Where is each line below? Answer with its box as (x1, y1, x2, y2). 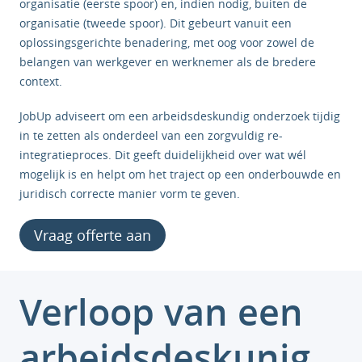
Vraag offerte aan (34, 225, 151, 245)
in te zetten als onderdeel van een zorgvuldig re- (19, 128, 283, 143)
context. (19, 74, 62, 89)
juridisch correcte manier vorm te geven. (19, 186, 240, 201)
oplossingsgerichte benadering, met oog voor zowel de (19, 35, 314, 50)
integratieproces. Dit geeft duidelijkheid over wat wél (19, 147, 306, 162)
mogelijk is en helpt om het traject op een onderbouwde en (19, 166, 341, 182)
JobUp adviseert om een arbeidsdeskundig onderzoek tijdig (19, 108, 340, 124)
